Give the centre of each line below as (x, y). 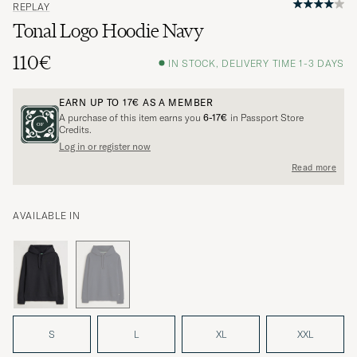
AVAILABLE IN (47, 216)
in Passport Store (266, 118)
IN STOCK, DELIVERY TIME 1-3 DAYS (256, 63)
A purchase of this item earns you (131, 118)
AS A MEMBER (177, 103)
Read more (314, 167)
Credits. (75, 130)
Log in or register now (105, 147)
